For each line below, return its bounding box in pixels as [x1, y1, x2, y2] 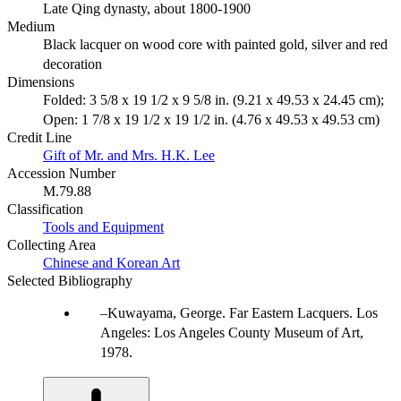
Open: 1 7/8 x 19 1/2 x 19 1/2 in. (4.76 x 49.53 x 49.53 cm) [43, 111, 380, 127]
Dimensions [7, 73, 74, 90]
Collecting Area [7, 236, 96, 252]
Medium [7, 18, 55, 34]
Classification [7, 200, 83, 217]
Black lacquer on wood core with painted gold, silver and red [43, 36, 388, 52]
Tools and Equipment [43, 218, 164, 235]
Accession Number [7, 165, 115, 181]
